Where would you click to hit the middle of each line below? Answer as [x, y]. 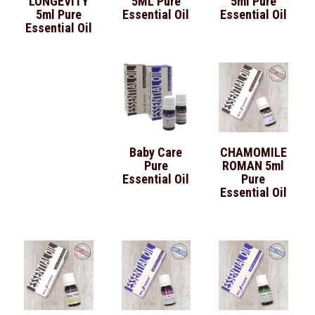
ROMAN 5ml [253, 166]
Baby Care [156, 153]
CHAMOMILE [253, 153]
